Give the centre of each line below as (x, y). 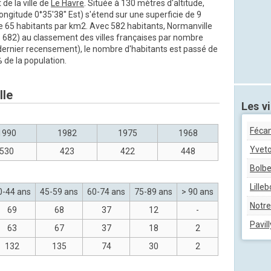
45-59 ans (59, 192)
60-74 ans (106, 192)
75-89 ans (153, 192)
